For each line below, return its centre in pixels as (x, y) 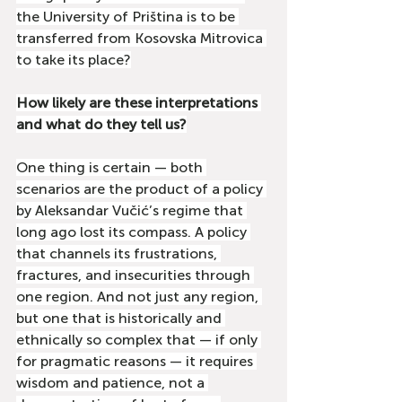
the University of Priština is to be (127, 17)
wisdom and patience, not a (112, 383)
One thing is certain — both (111, 167)
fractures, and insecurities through (135, 275)
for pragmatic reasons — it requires (136, 361)
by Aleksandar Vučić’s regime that (131, 210)
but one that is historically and (121, 318)
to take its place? (74, 60)
